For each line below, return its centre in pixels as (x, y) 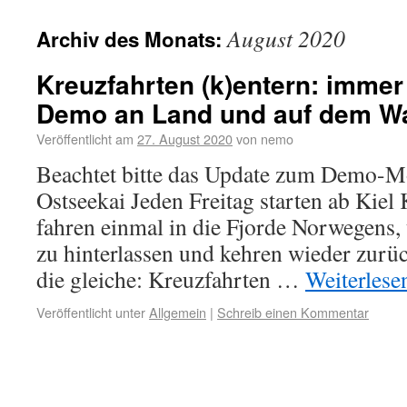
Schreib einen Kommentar (293, 312)
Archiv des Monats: (132, 39)
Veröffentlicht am (85, 139)
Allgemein (178, 312)
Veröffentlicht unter (91, 312)
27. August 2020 (185, 139)
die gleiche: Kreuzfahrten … (171, 279)
